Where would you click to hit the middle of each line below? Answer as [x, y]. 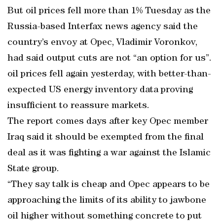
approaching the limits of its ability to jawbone [107, 201]
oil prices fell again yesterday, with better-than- [109, 74]
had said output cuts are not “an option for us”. [110, 59]
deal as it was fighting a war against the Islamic [109, 153]
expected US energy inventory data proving [100, 90]
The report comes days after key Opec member [108, 122]
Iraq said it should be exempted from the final [106, 138]
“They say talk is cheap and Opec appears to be [109, 185]
